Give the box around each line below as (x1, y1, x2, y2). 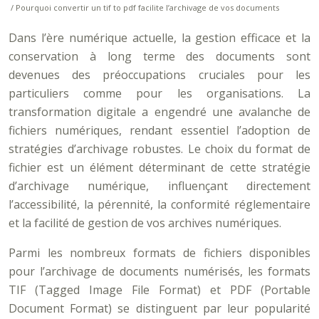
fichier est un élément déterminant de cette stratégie (9, 159, 310, 175)
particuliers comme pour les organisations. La (9, 85, 310, 101)
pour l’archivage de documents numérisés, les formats (9, 263, 310, 279)
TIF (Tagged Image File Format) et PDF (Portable (9, 282, 310, 298)
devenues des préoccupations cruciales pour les (9, 67, 310, 83)
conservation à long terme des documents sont (9, 48, 310, 64)
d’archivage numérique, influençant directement (9, 178, 310, 194)
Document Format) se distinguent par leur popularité (9, 300, 310, 316)
